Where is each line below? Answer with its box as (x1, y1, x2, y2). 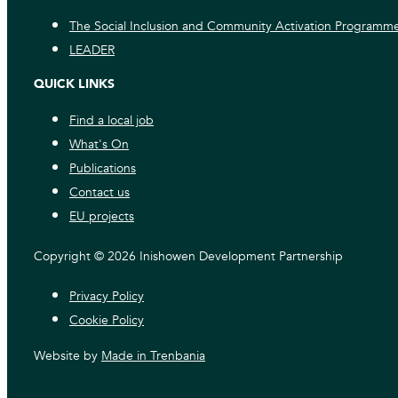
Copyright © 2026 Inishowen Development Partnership (34, 248, 343, 266)
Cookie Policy (69, 312, 144, 330)
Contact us (69, 184, 130, 202)
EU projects (69, 208, 134, 226)
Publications (69, 160, 136, 178)
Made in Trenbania (101, 347, 205, 365)
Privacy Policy (69, 288, 144, 306)
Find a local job (69, 112, 154, 130)
